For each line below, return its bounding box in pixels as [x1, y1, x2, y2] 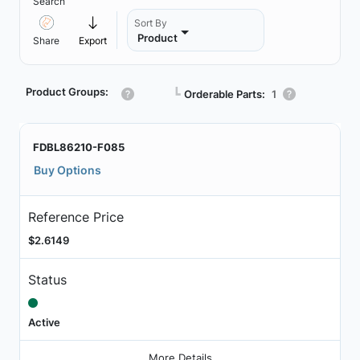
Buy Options [34, 163, 101, 177]
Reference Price [27, 208, 124, 225]
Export [79, 35, 107, 47]
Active [27, 315, 60, 329]
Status [27, 271, 67, 288]
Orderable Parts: [184, 87, 265, 100]
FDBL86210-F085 [33, 141, 125, 153]
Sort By [134, 17, 167, 29]
